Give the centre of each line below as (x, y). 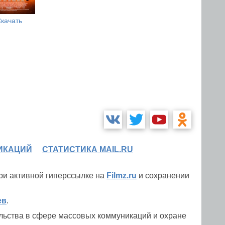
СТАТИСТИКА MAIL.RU (88, 149)
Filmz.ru (122, 176)
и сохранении (163, 176)
